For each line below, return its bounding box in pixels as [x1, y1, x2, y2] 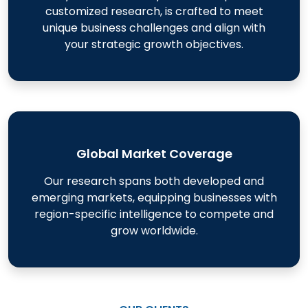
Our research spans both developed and [44, 173, 264, 189]
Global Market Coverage [76, 145, 232, 162]
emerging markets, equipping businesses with [31, 190, 277, 206]
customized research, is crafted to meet [45, 3, 263, 19]
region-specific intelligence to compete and [34, 206, 274, 222]
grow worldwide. [110, 223, 198, 239]
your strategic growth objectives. [65, 36, 243, 52]
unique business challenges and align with [43, 20, 265, 36]
